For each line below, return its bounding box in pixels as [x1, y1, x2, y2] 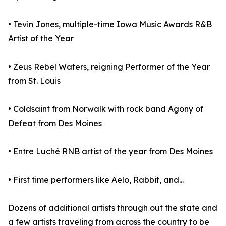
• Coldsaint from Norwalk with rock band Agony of [8, 104, 203, 115]
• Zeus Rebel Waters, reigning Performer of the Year [8, 62, 210, 72]
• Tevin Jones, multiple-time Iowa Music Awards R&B [8, 19, 212, 30]
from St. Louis [8, 76, 61, 86]
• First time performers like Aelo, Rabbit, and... [8, 175, 184, 185]
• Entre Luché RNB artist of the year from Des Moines [8, 146, 213, 157]
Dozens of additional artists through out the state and [8, 203, 217, 213]
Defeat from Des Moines [8, 118, 102, 129]
